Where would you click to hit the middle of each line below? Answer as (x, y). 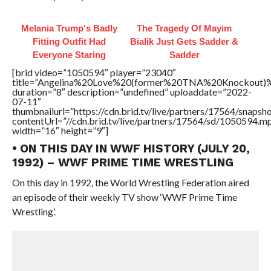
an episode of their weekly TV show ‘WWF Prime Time (124, 197)
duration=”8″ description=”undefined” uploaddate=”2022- (132, 92)
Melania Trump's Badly (70, 28)
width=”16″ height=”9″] (60, 130)
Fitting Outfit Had (70, 41)
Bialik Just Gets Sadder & (184, 41)
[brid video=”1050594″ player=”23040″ (94, 72)
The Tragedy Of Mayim (184, 28)
